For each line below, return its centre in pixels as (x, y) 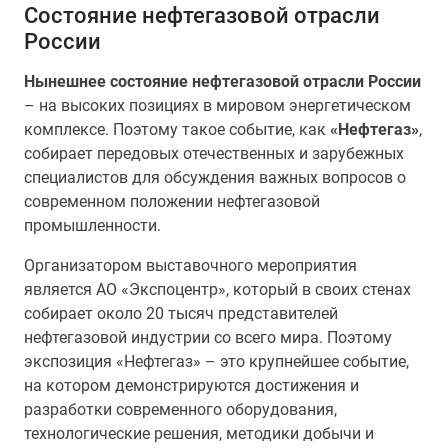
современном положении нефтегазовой (172, 201)
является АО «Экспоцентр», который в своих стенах (217, 289)
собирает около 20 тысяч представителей (181, 313)
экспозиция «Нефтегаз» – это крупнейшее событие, (216, 361)
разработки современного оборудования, (180, 409)
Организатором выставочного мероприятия (190, 265)
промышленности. (92, 225)
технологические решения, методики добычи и (199, 433)
